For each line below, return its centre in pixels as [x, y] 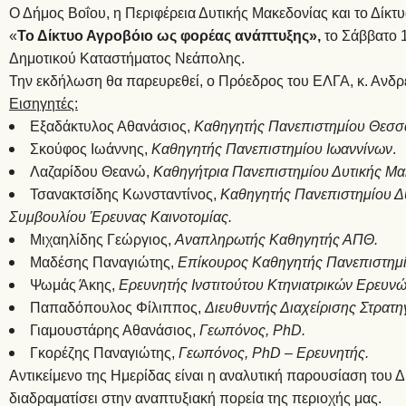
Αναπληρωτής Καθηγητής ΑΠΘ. [276, 239]
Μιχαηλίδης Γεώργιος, [102, 239]
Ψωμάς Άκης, [74, 285]
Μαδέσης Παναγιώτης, [104, 262]
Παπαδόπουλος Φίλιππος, [117, 307]
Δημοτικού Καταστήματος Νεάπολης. [127, 58]
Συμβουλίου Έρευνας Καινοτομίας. [121, 217]
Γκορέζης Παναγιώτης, [104, 353]
